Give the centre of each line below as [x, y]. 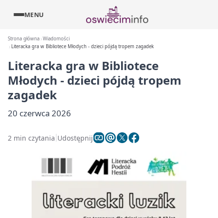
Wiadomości [56, 39]
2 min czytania [31, 138]
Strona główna [24, 39]
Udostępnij [75, 138]
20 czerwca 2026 [39, 113]
